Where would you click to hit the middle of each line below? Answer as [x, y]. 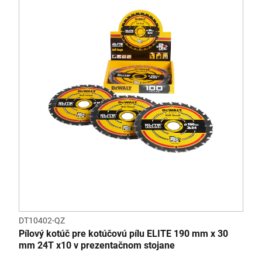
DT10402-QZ [42, 220]
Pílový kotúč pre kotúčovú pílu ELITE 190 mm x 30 [123, 234]
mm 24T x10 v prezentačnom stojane [97, 245]
